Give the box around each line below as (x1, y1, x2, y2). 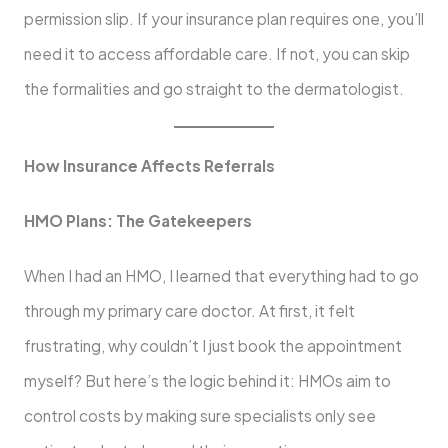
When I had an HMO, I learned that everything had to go (23, 265, 419, 285)
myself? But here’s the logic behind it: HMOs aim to (23, 370, 391, 390)
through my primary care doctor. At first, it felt (23, 300, 355, 320)
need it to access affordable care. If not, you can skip (23, 43, 410, 63)
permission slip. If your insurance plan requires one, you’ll (23, 8, 424, 28)
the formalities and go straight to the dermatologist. (23, 78, 404, 98)
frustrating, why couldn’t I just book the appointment (23, 335, 402, 355)
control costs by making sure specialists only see (23, 405, 376, 425)
